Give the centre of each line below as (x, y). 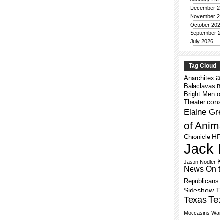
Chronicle (197, 137)
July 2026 (202, 41)
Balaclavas (199, 86)
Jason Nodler (200, 162)
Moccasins (197, 213)
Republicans (201, 181)
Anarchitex (199, 78)
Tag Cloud (202, 66)
